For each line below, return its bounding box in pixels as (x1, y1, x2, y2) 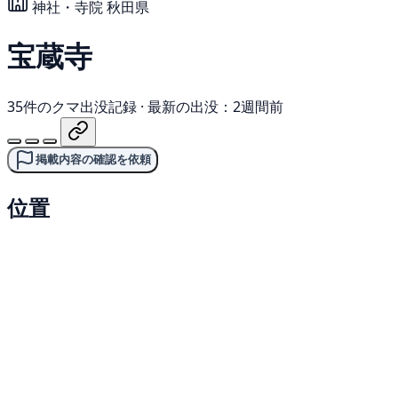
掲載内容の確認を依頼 (36, 152, 151, 166)
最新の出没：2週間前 (147, 96, 283, 116)
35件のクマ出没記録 (7, 96, 137, 116)
